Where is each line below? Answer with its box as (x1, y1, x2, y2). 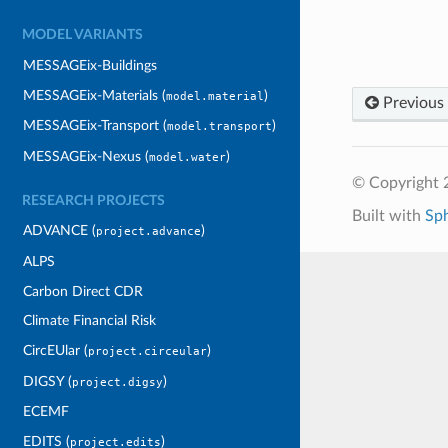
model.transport (167, 120, 273, 134)
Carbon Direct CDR (23, 283, 144, 299)
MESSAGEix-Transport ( (23, 118, 168, 134)
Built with (351, 207, 425, 224)
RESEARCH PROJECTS (22, 193, 165, 208)
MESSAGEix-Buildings (23, 57, 158, 73)
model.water (149, 150, 227, 164)
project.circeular (88, 344, 208, 358)
